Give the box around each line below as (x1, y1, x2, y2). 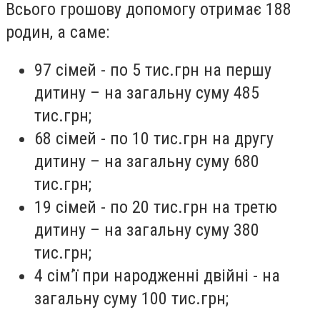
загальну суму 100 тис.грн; (34, 289, 229, 309)
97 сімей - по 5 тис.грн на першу (34, 60, 271, 81)
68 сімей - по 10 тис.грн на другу (34, 129, 274, 149)
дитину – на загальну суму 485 (34, 83, 259, 104)
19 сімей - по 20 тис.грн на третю (34, 197, 277, 218)
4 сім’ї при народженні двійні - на (34, 266, 280, 286)
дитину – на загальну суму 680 (34, 151, 259, 172)
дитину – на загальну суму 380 (34, 220, 259, 241)
